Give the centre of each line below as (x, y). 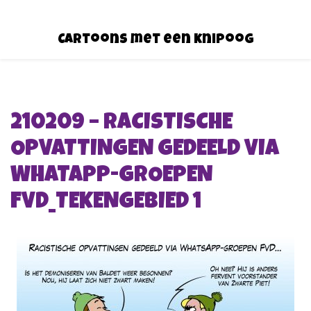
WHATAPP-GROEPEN (111, 176)
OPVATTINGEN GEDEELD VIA (145, 150)
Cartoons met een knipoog (155, 40)
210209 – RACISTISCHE (121, 124)
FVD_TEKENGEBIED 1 (106, 203)
